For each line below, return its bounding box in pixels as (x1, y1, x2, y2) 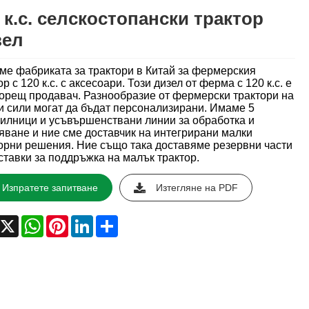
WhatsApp (43, 215, 94, 227)
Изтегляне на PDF (155, 182, 238, 194)
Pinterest (68, 215, 112, 227)
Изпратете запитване (1, 182, 98, 194)
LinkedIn (92, 215, 135, 227)
